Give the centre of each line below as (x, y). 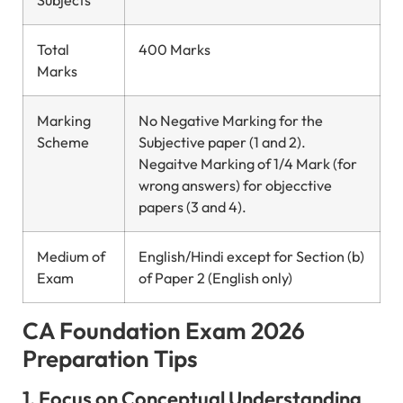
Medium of (71, 256)
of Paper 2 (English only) (215, 278)
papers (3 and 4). (193, 206)
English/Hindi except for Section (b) (251, 256)
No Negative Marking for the (231, 120)
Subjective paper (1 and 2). (222, 142)
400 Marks (175, 49)
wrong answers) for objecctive (235, 185)
